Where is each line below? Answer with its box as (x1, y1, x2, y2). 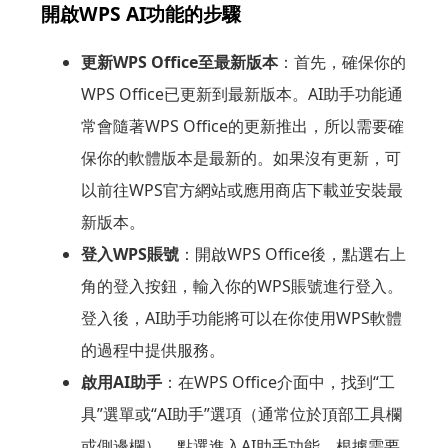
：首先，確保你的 (277, 50, 406, 73)
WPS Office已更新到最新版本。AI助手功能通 (80, 82, 403, 105)
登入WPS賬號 (80, 242, 179, 265)
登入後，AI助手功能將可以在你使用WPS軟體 (80, 306, 402, 329)
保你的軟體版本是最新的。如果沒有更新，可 (80, 146, 401, 169)
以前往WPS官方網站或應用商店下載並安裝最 (80, 178, 403, 201)
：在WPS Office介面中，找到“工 (161, 370, 395, 393)
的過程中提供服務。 (80, 338, 225, 361)
